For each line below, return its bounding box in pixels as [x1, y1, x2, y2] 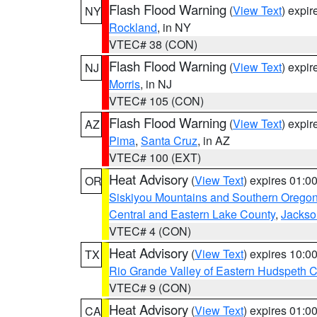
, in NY [157, 19, 191, 35]
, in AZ [197, 132, 230, 149]
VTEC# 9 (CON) [109, 279, 191, 296]
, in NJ [140, 76, 172, 92]
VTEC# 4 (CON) [109, 223, 191, 239]
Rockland [109, 19, 157, 35]
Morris [109, 76, 140, 92]
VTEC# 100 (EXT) [109, 149, 201, 166]
